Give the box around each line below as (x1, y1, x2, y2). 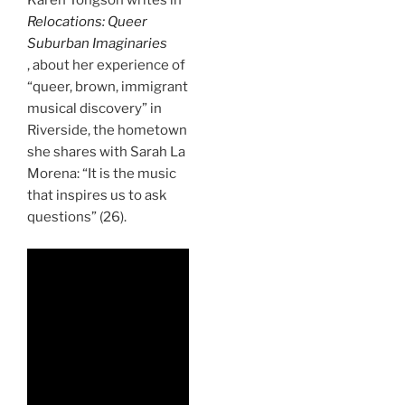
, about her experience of (27, 57, 185, 74)
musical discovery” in (27, 100, 162, 118)
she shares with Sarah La (27, 144, 185, 161)
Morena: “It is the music (27, 165, 176, 183)
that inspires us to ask (27, 187, 166, 204)
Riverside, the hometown (27, 122, 187, 139)
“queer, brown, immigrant (27, 79, 188, 96)
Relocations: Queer (27, 14, 147, 31)
